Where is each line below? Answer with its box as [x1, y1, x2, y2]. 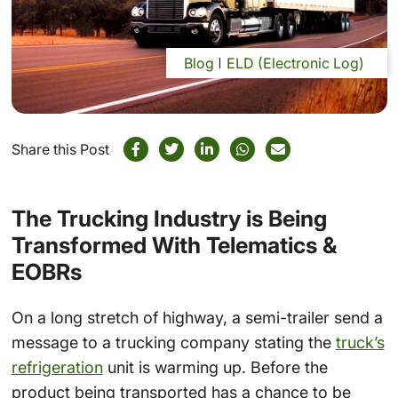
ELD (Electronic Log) [226, 54, 364, 73]
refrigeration [11, 357, 103, 377]
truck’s [335, 332, 385, 352]
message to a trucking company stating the [11, 332, 336, 352]
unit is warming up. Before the [102, 357, 328, 377]
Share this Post [11, 140, 109, 159]
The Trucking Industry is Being [11, 205, 327, 233]
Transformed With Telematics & [11, 232, 337, 259]
